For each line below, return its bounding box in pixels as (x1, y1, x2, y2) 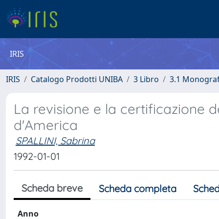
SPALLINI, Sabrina (16, 134, 95, 147)
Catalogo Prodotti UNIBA (31, 74, 123, 85)
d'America (14, 116, 78, 133)
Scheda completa (99, 182, 176, 195)
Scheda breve (22, 182, 83, 194)
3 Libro (133, 74, 159, 85)
